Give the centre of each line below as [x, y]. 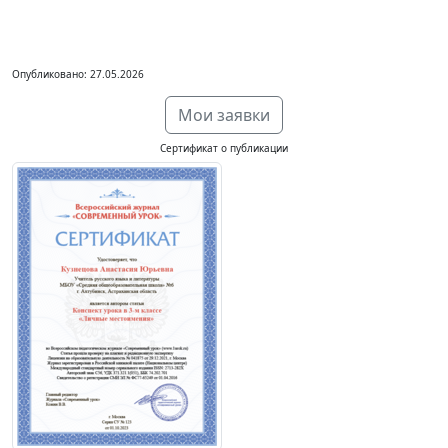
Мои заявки [224, 115]
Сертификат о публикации [224, 148]
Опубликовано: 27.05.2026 [78, 74]
